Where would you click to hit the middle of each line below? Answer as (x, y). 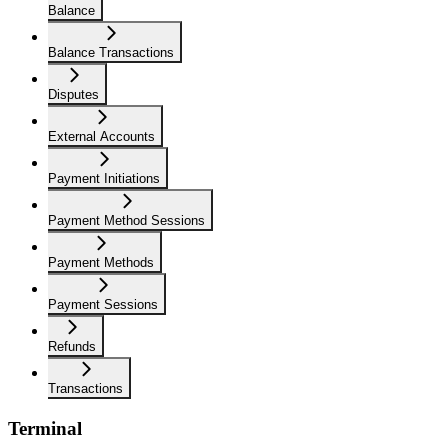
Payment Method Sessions (126, 221)
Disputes (73, 95)
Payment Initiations (104, 179)
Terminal (45, 428)
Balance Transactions (111, 53)
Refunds (72, 347)
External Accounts (101, 137)
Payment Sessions (103, 305)
